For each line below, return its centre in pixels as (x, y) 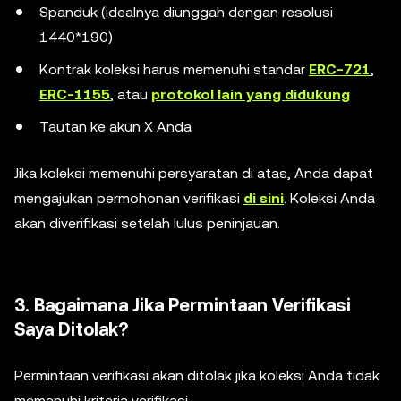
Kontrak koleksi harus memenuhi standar (174, 69)
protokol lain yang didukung (251, 94)
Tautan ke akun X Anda (115, 126)
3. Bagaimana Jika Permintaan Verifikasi (183, 305)
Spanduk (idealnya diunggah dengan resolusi (186, 12)
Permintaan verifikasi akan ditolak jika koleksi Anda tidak (197, 375)
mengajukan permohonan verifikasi (129, 198)
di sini (264, 198)
